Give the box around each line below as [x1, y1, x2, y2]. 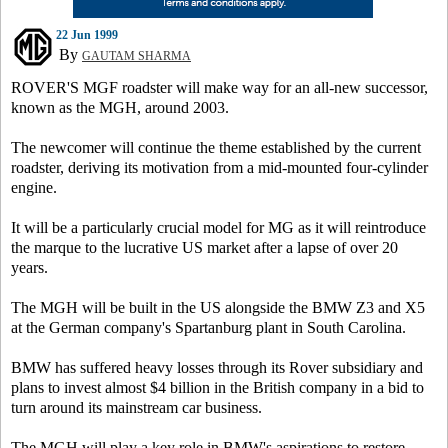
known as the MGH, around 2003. [11, 99, 229, 116]
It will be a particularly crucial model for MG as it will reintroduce [11, 219, 426, 236]
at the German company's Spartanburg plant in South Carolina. [11, 319, 406, 336]
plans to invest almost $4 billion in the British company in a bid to [11, 379, 424, 396]
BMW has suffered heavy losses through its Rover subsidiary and [11, 359, 423, 376]
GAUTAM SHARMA [82, 49, 191, 63]
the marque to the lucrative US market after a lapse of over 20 [11, 239, 398, 256]
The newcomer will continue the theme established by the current [11, 139, 421, 156]
